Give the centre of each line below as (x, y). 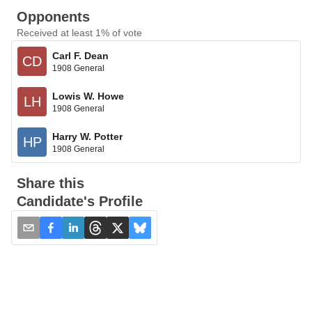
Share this (50, 183)
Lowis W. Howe (88, 96)
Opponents (53, 17)
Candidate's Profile (80, 201)
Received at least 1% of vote (79, 33)
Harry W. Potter (87, 136)
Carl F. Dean (80, 55)
